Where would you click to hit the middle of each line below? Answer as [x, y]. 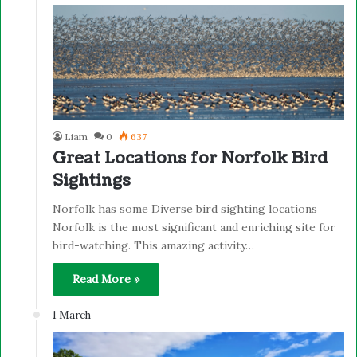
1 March [72, 316]
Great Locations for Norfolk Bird [190, 159]
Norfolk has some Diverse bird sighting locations [185, 209]
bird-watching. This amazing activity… [153, 246]
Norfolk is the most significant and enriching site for [194, 228]
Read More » [106, 279]
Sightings [92, 181]
